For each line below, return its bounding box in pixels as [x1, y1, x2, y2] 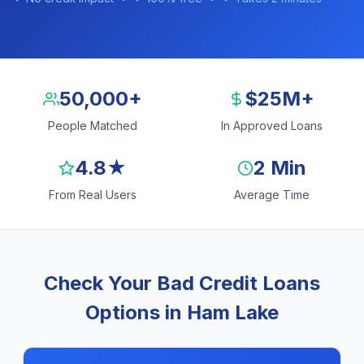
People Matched [48, 119, 137, 132]
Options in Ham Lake [85, 301, 279, 324]
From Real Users [49, 188, 136, 201]
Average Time [233, 188, 310, 201]
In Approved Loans [220, 119, 323, 132]
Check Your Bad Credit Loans [44, 271, 320, 295]
